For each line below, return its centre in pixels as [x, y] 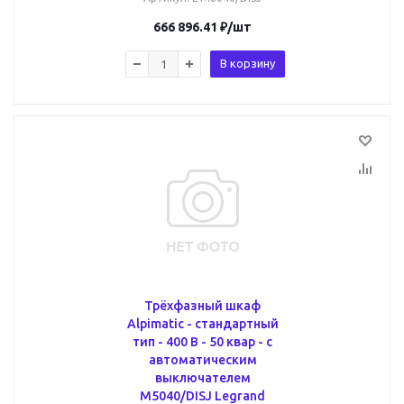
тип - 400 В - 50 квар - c [202, 342]
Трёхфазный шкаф [202, 306]
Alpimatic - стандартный [202, 324]
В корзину [248, 63]
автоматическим [202, 360]
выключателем [202, 378]
